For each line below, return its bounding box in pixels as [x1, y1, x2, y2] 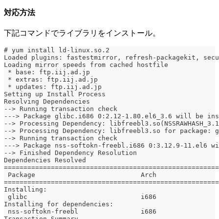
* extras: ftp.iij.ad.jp [4, 76, 98, 84]
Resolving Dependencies [4, 98, 90, 106]
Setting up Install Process [4, 90, 106, 98]
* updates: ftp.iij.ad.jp [4, 83, 102, 91]
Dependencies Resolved [4, 156, 86, 164]
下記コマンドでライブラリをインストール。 [4, 29, 160, 38]
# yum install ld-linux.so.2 [4, 46, 109, 54]
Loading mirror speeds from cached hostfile [4, 61, 168, 69]
